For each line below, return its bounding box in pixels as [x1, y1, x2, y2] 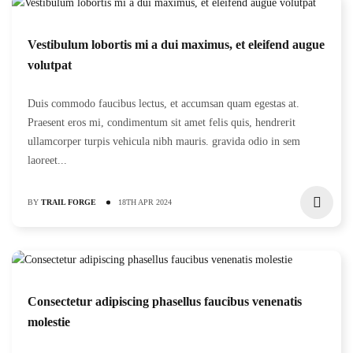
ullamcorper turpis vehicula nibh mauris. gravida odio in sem [28, 136, 300, 147]
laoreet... [28, 154, 67, 166]
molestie [28, 315, 70, 329]
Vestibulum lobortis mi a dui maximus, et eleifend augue [28, 38, 325, 51]
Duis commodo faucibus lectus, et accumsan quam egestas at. [28, 98, 299, 110]
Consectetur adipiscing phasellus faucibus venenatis [28, 295, 302, 308]
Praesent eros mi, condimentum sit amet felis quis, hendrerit [28, 117, 295, 128]
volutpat [28, 58, 72, 72]
